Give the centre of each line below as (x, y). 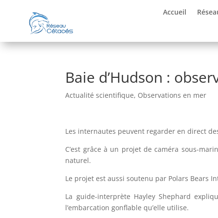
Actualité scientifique (100, 95)
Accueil (175, 12)
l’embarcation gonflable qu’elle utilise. (127, 207)
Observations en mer (172, 95)
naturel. (78, 160)
